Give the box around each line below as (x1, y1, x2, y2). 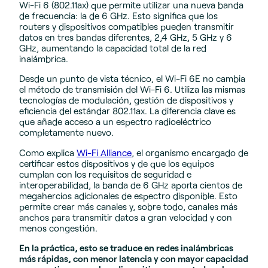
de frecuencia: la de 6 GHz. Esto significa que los (19, 10, 218, 22)
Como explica (19, 147, 77, 158)
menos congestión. (19, 222, 98, 233)
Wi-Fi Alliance (77, 147, 132, 158)
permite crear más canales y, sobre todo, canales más (19, 200, 237, 212)
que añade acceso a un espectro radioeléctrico (19, 116, 211, 127)
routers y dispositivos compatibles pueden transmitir (19, 21, 234, 32)
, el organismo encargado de (132, 147, 248, 158)
